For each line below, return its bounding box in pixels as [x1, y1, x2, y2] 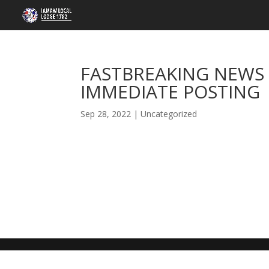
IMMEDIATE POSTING [80, 79, 261, 104]
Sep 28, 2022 [80, 108, 131, 119]
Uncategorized [141, 108, 198, 119]
